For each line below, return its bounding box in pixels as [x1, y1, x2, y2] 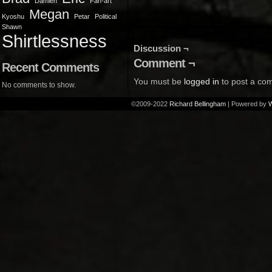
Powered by [229, 100, 268, 107]
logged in [184, 76, 219, 86]
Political [95, 13, 117, 20]
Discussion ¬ [134, 43, 189, 53]
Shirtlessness [2, 31, 107, 51]
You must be [134, 76, 184, 86]
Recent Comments [2, 61, 99, 74]
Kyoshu [2, 13, 24, 20]
